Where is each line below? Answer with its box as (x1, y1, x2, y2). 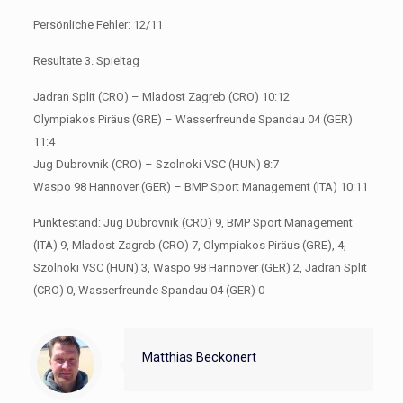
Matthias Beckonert (142, 349, 256, 364)
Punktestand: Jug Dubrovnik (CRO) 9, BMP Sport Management (32, 215, 353, 229)
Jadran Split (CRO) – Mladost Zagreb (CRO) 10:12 (32, 89, 290, 103)
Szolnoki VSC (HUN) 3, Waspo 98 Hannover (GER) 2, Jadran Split (32, 260, 367, 274)
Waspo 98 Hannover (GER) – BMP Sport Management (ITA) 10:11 (32, 179, 368, 193)
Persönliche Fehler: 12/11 (32, 17, 163, 31)
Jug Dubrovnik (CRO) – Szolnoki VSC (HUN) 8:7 (32, 157, 279, 171)
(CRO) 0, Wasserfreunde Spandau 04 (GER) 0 (32, 282, 264, 297)
